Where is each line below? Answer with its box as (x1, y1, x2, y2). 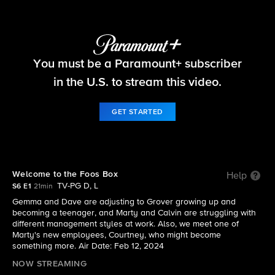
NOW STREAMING (12, 260, 87, 268)
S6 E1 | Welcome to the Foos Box (68, 66, 207, 77)
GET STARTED (112, 108, 163, 116)
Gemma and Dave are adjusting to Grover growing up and (12, 198, 236, 206)
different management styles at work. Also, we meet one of (12, 220, 239, 228)
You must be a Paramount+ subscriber (33, 57, 242, 70)
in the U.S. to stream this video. (53, 76, 222, 88)
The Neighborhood (83, 48, 192, 61)
